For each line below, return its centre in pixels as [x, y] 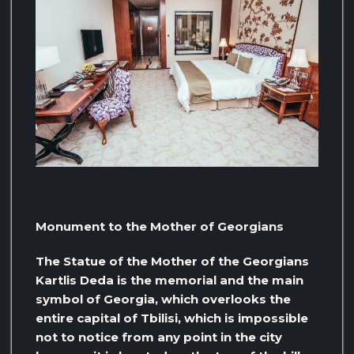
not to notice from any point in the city [159, 337]
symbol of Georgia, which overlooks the [163, 299]
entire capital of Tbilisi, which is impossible [172, 318]
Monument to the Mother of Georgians [160, 227]
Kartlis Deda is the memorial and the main [169, 281]
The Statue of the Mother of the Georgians [172, 262]
